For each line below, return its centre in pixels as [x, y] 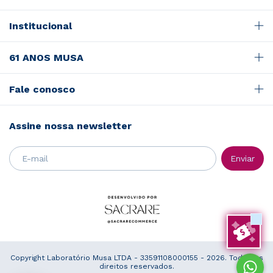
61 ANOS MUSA [46, 57]
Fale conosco [42, 89]
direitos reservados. [136, 266]
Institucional [41, 26]
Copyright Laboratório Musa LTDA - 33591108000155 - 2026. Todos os [136, 257]
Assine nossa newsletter [70, 126]
